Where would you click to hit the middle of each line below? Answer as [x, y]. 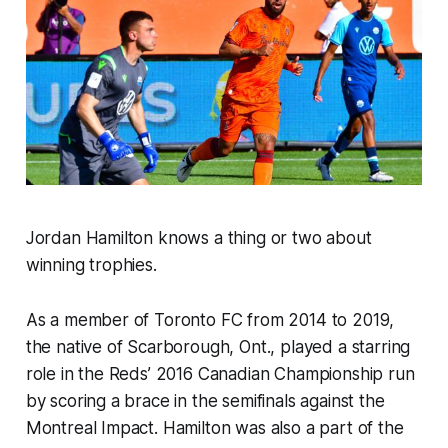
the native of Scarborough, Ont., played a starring [218, 346]
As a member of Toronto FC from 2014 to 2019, [210, 319]
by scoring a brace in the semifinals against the [205, 400]
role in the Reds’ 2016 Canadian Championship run [220, 373]
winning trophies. [91, 264]
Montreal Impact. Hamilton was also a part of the [214, 427]
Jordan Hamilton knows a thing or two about [198, 237]
